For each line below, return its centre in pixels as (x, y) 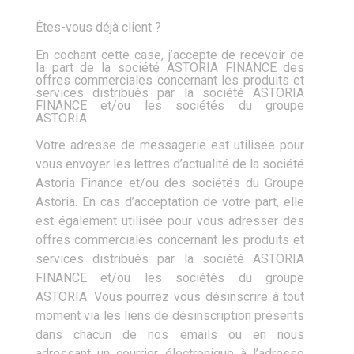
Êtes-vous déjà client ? (98, 28)
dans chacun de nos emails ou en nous (170, 334)
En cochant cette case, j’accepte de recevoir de (170, 55)
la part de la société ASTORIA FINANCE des (170, 67)
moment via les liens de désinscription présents (170, 315)
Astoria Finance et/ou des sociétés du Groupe (170, 183)
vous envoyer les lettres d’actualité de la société (170, 164)
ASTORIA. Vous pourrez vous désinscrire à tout (170, 296)
